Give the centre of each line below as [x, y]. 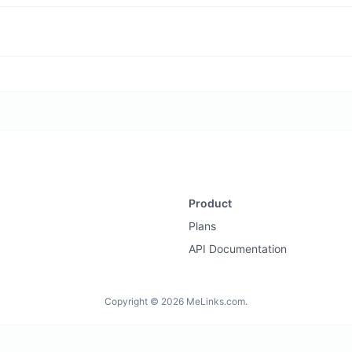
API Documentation [238, 249]
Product [210, 203]
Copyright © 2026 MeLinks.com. [176, 302]
